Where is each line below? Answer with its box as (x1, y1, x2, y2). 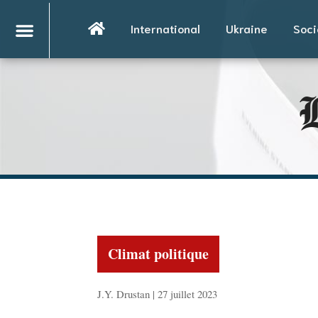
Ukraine (226, 20, 268, 35)
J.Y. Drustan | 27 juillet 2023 (97, 287, 217, 302)
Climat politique (107, 243, 209, 265)
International (131, 20, 200, 35)
